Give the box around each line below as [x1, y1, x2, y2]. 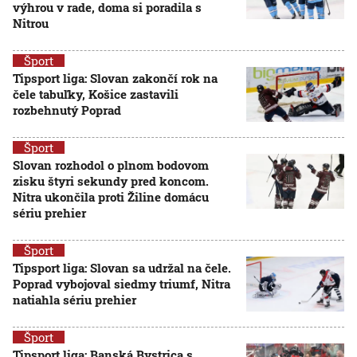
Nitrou [13, 15, 49, 31]
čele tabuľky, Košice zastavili [13, 86, 178, 102]
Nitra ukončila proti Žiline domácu [13, 189, 209, 205]
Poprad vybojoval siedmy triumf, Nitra [13, 276, 230, 292]
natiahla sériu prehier [13, 292, 136, 308]
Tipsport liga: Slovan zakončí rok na [13, 70, 218, 86]
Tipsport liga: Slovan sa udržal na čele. [13, 260, 231, 276]
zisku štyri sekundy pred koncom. [13, 173, 209, 189]
